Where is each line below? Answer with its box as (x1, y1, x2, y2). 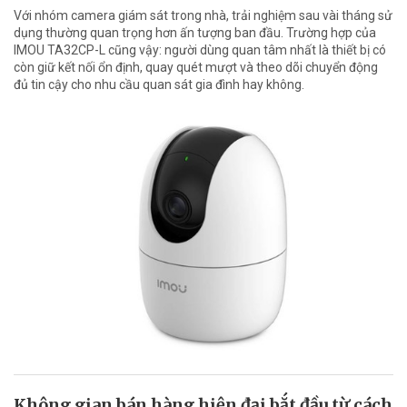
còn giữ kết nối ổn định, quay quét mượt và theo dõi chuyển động (14, 60, 378, 75)
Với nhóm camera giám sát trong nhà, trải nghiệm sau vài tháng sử (14, 8, 392, 24)
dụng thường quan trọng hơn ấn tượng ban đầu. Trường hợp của (14, 25, 376, 41)
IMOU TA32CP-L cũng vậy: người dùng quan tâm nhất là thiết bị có (14, 43, 386, 58)
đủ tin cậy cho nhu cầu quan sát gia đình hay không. (14, 77, 304, 93)
